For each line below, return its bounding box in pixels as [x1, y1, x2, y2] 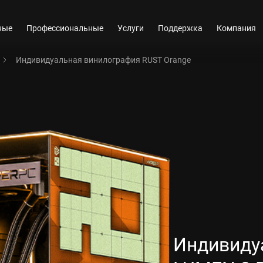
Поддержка [158, 22, 203, 33]
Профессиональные [26, 22, 104, 33]
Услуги [117, 22, 144, 33]
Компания [217, 22, 257, 33]
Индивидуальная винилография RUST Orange [16, 54, 191, 65]
